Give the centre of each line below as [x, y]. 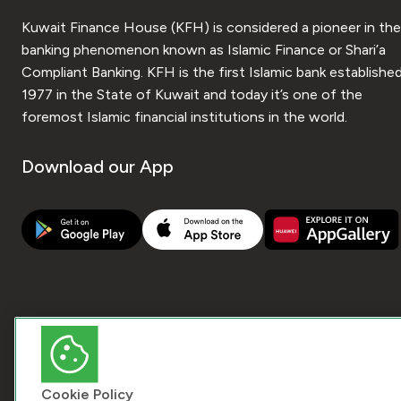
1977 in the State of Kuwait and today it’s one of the [192, 94]
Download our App [98, 166]
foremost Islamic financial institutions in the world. [184, 116]
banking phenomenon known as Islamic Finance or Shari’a [204, 49]
